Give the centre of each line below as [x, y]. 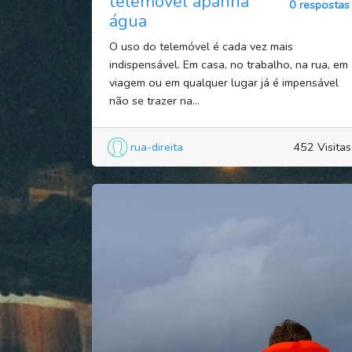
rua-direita [157, 147]
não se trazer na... [154, 100]
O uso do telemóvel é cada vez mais [201, 46]
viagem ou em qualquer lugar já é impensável [224, 82]
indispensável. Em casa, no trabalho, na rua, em [228, 64]
